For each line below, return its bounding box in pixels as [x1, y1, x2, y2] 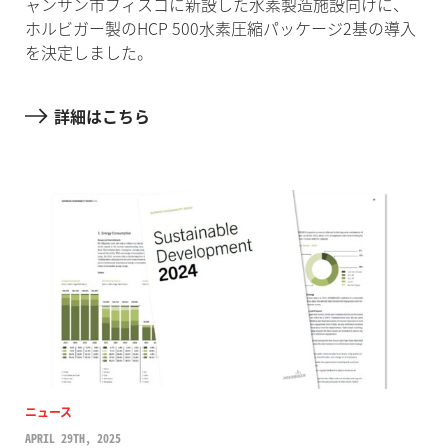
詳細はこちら [53, 103, 150, 128]
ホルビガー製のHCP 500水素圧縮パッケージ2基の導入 [24, 16, 416, 41]
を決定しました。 [24, 40, 153, 65]
